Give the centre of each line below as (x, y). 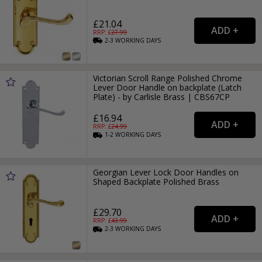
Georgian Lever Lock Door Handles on (166, 173)
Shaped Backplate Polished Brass (156, 182)
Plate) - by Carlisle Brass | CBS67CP (162, 96)
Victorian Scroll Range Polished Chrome (168, 78)
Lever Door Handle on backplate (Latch (168, 87)
